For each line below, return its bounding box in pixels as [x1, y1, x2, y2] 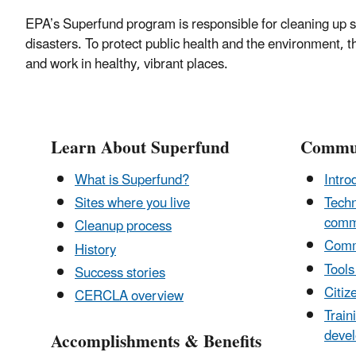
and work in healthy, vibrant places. [25, 49, 228, 79]
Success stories [75, 258, 165, 288]
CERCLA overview [75, 282, 184, 311]
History [75, 235, 116, 265]
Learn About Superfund [51, 130, 230, 166]
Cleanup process [75, 212, 172, 242]
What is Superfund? [75, 165, 189, 195]
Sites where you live [75, 189, 190, 219]
